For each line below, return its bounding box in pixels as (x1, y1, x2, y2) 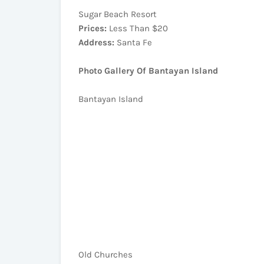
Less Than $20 (107, 23, 168, 34)
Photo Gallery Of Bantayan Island (78, 65, 218, 76)
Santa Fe (114, 37, 152, 48)
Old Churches (78, 249, 133, 260)
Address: (78, 37, 114, 48)
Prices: (78, 23, 107, 34)
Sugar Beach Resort (78, 9, 157, 19)
